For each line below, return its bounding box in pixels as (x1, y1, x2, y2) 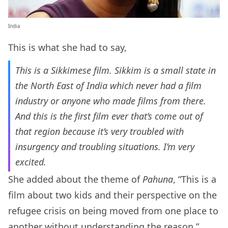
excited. (15, 156, 49, 168)
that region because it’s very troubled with (15, 125, 184, 138)
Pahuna (142, 173, 173, 186)
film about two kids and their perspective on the (8, 189, 217, 202)
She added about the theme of (8, 173, 142, 186)
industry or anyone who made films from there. (15, 95, 206, 107)
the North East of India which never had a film (15, 79, 202, 92)
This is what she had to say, (8, 41, 127, 54)
